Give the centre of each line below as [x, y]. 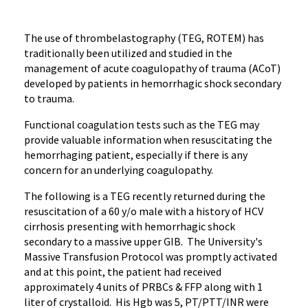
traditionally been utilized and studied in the [128, 53]
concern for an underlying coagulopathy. [121, 170]
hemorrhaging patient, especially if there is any [136, 155]
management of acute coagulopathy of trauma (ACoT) [152, 68]
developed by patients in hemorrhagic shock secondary [153, 83]
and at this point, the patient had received [123, 272]
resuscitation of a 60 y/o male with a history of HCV [144, 211]
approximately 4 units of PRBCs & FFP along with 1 [143, 287]
